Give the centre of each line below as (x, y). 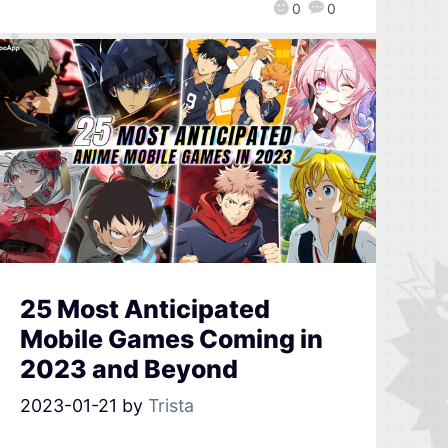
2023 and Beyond (128, 368)
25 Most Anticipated (144, 308)
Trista (170, 405)
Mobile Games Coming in (171, 338)
